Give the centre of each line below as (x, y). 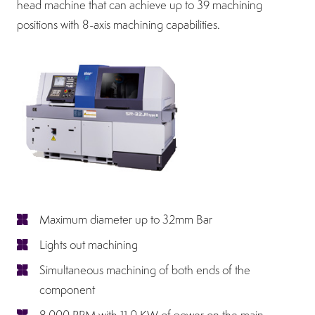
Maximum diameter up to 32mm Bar (126, 219)
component (67, 289)
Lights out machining (89, 244)
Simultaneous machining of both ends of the (145, 270)
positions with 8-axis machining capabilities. (118, 25)
